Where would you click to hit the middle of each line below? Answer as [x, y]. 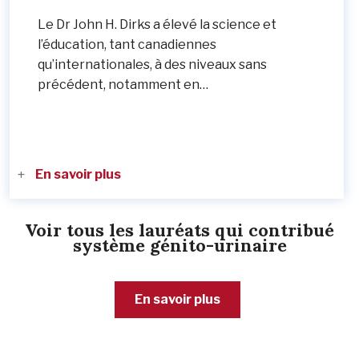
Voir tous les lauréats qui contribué [179, 230]
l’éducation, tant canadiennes [127, 45]
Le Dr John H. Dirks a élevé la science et [157, 25]
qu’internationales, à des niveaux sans [152, 65]
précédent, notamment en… [123, 85]
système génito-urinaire [179, 246]
